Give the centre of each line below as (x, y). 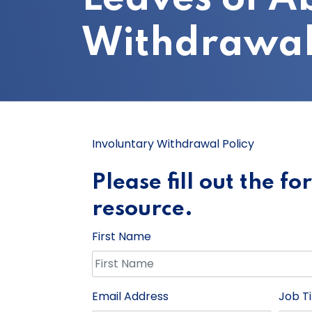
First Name (122, 236)
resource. (142, 209)
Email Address (130, 296)
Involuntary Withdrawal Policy (173, 143)
